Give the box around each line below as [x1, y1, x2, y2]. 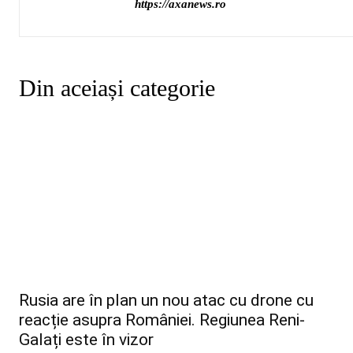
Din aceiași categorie [19, 74, 215, 101]
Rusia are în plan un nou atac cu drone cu [19, 291, 314, 310]
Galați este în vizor [19, 330, 154, 350]
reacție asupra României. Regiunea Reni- [19, 310, 305, 330]
